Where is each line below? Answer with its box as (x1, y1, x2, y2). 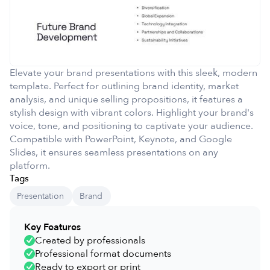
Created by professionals (35, 234, 145, 248)
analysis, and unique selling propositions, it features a (10, 93, 243, 107)
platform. (10, 159, 50, 173)
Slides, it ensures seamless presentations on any (10, 146, 218, 160)
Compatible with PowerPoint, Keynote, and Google (10, 133, 232, 146)
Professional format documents (35, 247, 171, 261)
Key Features (24, 221, 81, 234)
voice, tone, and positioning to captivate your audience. (10, 119, 253, 133)
